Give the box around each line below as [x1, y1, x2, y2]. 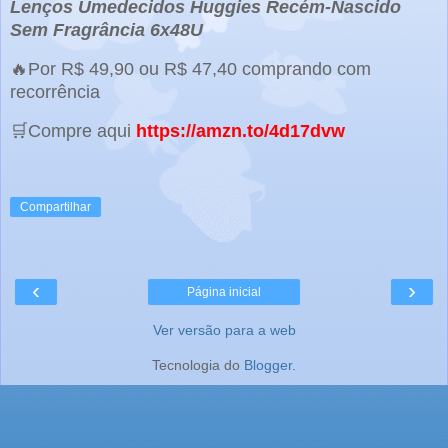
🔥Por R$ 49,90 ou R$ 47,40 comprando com [10, 59, 371, 80]
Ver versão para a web [152, 322, 296, 339]
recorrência [10, 82, 100, 103]
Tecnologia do [152, 357, 244, 374]
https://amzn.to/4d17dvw [136, 120, 345, 141]
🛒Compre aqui [10, 120, 136, 141]
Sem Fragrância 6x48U [10, 20, 203, 41]
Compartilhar [20, 200, 91, 215]
